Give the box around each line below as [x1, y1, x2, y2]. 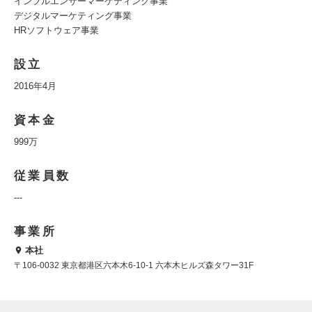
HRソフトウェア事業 [14, 25, 99, 36]
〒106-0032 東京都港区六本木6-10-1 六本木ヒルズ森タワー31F [14, 260, 253, 271]
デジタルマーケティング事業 [14, 10, 132, 21]
